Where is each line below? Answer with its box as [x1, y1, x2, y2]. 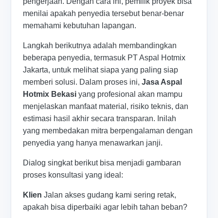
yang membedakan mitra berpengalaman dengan [23, 126, 193, 135]
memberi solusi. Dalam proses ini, [23, 77, 142, 86]
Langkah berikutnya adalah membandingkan [23, 41, 177, 50]
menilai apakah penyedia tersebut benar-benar [23, 9, 184, 18]
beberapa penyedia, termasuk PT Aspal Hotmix [23, 53, 186, 62]
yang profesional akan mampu [76, 90, 183, 98]
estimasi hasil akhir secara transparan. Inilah [23, 114, 177, 123]
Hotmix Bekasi [23, 90, 77, 98]
